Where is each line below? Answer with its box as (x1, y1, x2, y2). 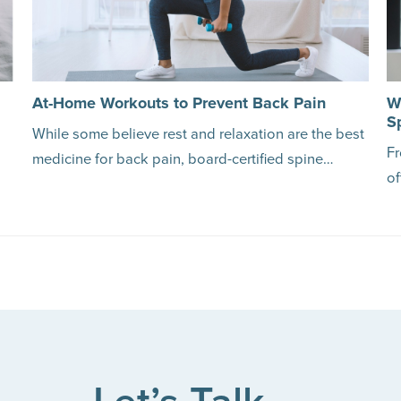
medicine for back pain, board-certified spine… (31, 150, 333, 169)
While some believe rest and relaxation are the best (31, 125, 364, 144)
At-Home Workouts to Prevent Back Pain (31, 93, 326, 114)
